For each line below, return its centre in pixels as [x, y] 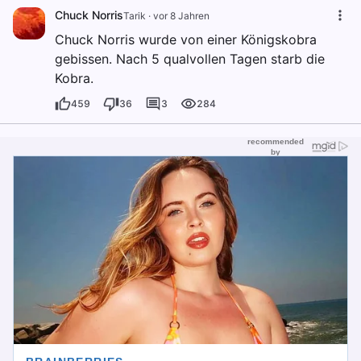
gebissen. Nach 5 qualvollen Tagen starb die [190, 59]
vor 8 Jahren [181, 16]
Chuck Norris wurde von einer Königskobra [186, 39]
